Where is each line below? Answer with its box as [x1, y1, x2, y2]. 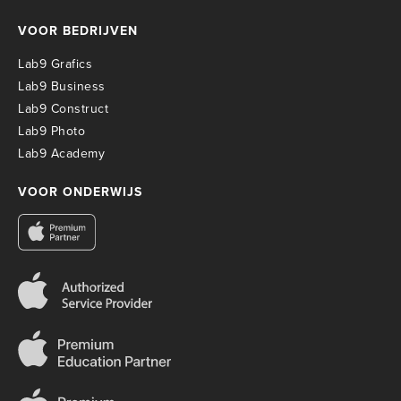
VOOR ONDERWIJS [18, 183, 142, 202]
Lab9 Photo [18, 122, 85, 141]
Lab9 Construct [18, 99, 108, 119]
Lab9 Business [18, 77, 106, 97]
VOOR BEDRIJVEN [18, 21, 138, 41]
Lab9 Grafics [18, 55, 92, 74]
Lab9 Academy [18, 144, 105, 164]
